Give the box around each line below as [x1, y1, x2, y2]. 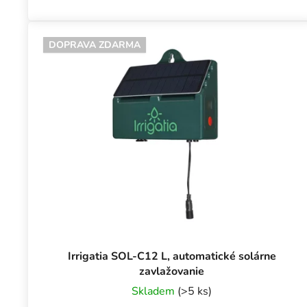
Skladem [132, 284, 178, 299]
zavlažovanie [139, 264, 205, 280]
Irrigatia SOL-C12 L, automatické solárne [67, 249, 276, 265]
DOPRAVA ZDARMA [49, 38, 140, 52]
